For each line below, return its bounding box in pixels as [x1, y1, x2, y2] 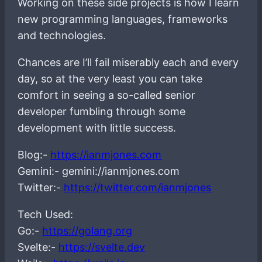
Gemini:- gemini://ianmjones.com [18, 164, 180, 177]
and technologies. [18, 29, 106, 42]
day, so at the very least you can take [18, 72, 203, 85]
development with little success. [18, 121, 177, 134]
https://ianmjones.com [50, 148, 162, 161]
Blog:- [18, 148, 51, 161]
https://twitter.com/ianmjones [64, 181, 212, 194]
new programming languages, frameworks [18, 12, 228, 25]
